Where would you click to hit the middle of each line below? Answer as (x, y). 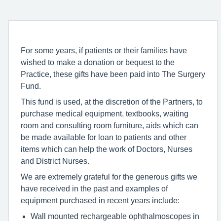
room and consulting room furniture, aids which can (110, 125)
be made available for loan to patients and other (104, 137)
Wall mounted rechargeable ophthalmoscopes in (115, 216)
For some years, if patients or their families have (104, 50)
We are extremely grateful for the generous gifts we (109, 176)
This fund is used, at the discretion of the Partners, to (112, 101)
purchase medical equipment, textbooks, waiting (105, 113)
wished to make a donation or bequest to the (98, 62)
